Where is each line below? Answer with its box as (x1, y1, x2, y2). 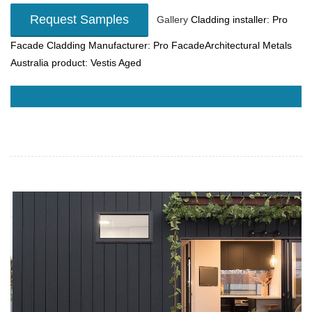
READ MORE (21, 91, 74, 100)
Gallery (148, 13, 191, 25)
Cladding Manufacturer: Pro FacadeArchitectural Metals (44, 39, 292, 51)
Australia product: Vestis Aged (10, 56, 141, 68)
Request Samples (30, 12, 129, 26)
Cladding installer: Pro (191, 13, 288, 25)
